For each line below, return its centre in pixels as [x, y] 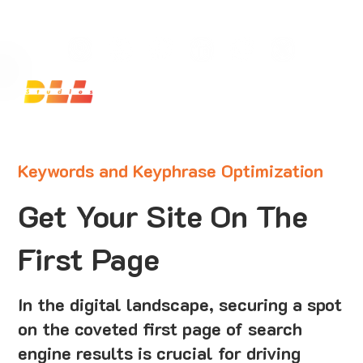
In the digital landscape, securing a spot [180, 304]
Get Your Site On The [163, 216]
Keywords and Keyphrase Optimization [171, 170]
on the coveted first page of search [160, 328]
